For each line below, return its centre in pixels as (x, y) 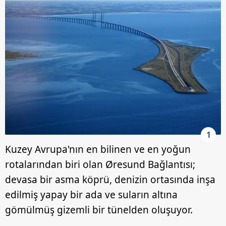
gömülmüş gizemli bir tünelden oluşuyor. (99, 210)
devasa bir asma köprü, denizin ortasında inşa (110, 180)
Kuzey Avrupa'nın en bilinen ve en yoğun (98, 149)
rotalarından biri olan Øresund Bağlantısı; (100, 164)
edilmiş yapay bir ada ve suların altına (91, 195)
